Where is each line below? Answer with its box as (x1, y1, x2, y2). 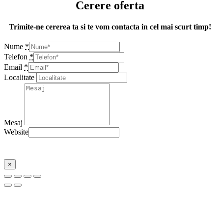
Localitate (4, 73, 34, 82)
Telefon (4, 53, 27, 61)
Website (4, 128, 28, 137)
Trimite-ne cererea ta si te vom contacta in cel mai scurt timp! (9, 23, 211, 31)
